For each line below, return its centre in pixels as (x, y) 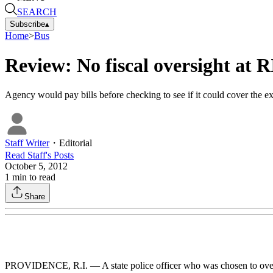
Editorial (76, 143)
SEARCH (37, 12)
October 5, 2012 (36, 166)
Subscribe (27, 24)
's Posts (60, 155)
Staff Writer (27, 143)
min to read (33, 177)
